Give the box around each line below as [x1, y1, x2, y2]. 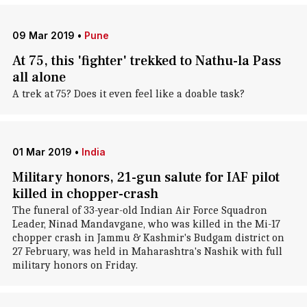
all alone [12, 69, 66, 86]
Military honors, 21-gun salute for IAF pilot [12, 169, 280, 186]
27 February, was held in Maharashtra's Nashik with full [12, 245, 282, 258]
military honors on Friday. [12, 259, 138, 271]
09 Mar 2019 [12, 29, 75, 41]
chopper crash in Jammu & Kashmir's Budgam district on [12, 232, 284, 244]
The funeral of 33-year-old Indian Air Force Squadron [12, 204, 267, 217]
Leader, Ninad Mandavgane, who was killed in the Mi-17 [12, 218, 280, 230]
